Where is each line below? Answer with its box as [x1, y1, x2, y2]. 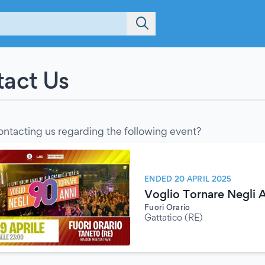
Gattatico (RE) [144, 212, 203, 223]
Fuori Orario [144, 202, 190, 212]
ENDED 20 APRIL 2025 [144, 174, 232, 183]
